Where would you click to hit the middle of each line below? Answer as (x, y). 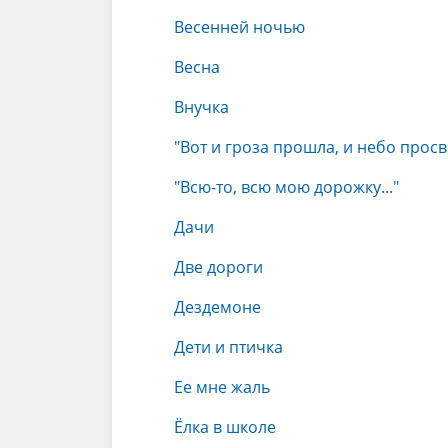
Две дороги (218, 267)
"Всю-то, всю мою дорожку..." (286, 187)
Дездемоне (217, 307)
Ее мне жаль (222, 387)
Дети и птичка (228, 347)
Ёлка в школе (225, 427)
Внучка (201, 107)
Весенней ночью (239, 27)
